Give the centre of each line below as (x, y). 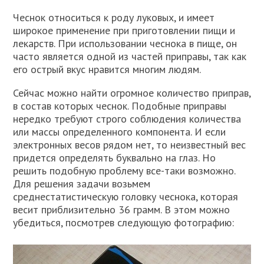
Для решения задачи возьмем (82, 184)
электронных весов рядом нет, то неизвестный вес (130, 145)
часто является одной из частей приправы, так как (130, 57)
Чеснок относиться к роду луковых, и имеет (114, 18)
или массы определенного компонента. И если (120, 132)
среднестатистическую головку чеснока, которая (126, 197)
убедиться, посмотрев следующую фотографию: (124, 223)
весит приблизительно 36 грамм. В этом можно (122, 210)
